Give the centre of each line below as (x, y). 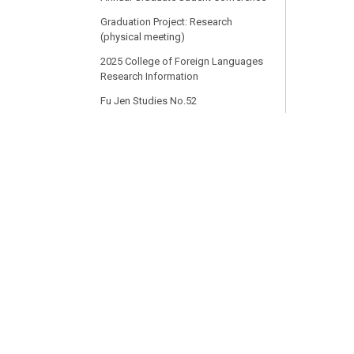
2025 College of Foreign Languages (182, 61)
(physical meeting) (143, 37)
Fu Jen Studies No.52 (149, 101)
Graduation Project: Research (166, 22)
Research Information (149, 76)
